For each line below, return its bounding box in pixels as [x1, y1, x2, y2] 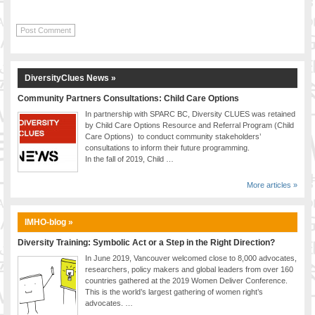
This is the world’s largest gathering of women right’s [85, 288, 263, 297]
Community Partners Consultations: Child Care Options [18, 94, 239, 104]
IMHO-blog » [25, 217, 73, 228]
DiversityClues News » [25, 73, 116, 84]
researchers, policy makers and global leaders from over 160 [85, 265, 293, 274]
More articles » [247, 181, 297, 190]
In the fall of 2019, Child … [85, 155, 174, 164]
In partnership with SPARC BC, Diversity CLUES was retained [85, 110, 295, 119]
